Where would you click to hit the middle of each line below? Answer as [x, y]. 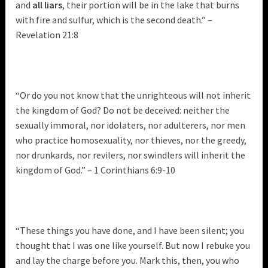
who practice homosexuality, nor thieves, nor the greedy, [131, 140]
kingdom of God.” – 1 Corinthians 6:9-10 [97, 170]
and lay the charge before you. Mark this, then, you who [128, 261]
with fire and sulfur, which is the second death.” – [114, 20]
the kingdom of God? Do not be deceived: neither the [123, 110]
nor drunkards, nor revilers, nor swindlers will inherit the [131, 155]
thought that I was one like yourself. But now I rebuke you [133, 246]
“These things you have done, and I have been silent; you [130, 231]
